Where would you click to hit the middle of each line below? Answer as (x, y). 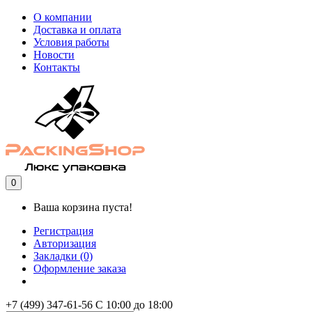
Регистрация (63, 231)
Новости (54, 55)
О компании (63, 17)
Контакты (57, 67)
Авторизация (65, 243)
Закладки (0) (63, 256)
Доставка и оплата (77, 30)
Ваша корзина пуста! (83, 207)
